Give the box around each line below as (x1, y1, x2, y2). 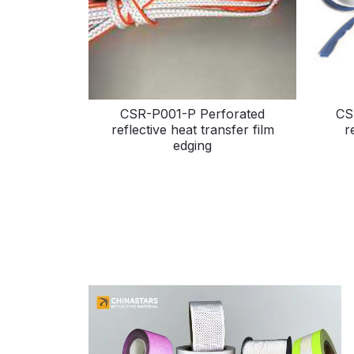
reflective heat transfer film (111, 122, 274, 138)
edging (173, 137, 213, 154)
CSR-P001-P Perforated (120, 106, 265, 122)
